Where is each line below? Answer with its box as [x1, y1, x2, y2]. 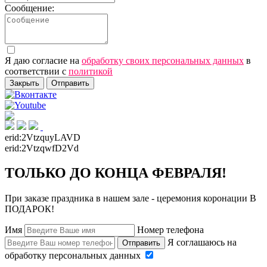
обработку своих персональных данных [82, 55, 244, 66]
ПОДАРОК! [5, 204, 54, 215]
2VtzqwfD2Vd [21, 142, 79, 153]
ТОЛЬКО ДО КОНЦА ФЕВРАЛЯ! [5, 165, 226, 181]
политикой [69, 66, 113, 76]
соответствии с [5, 66, 69, 76]
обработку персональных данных [5, 250, 143, 261]
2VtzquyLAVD [21, 132, 80, 142]
